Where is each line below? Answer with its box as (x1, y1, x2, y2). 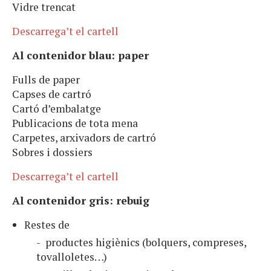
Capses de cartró (12, 87, 91, 102)
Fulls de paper (12, 73, 80, 87)
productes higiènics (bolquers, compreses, (45, 235, 246, 250)
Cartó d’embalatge (12, 102, 101, 116)
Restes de (24, 218, 72, 232)
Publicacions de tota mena (12, 116, 138, 131)
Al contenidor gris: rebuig (12, 194, 149, 208)
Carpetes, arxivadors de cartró (12, 131, 156, 145)
